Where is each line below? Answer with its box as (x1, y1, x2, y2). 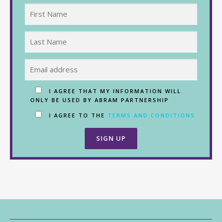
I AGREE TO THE (47, 111, 108, 119)
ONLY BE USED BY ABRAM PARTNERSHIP (30, 96, 169, 104)
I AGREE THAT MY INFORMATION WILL (49, 87, 181, 95)
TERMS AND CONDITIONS (108, 111, 195, 119)
